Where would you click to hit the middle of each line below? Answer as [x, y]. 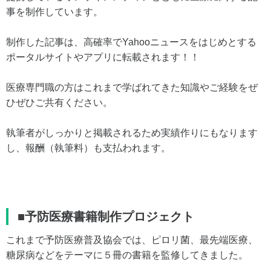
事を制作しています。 [54, 11]
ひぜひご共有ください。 [59, 102]
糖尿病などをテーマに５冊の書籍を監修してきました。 [127, 255]
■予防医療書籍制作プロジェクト [106, 216]
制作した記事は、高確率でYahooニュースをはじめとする [131, 42]
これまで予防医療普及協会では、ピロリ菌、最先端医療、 [132, 240]
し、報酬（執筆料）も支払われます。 [88, 148]
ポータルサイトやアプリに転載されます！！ [103, 57]
